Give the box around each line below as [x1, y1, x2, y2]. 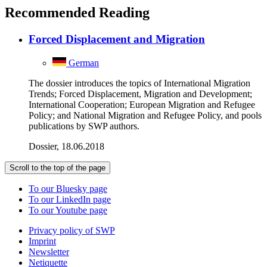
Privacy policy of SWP [29, 225, 115, 236]
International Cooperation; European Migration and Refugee [29, 100, 255, 110]
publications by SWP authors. [29, 121, 139, 132]
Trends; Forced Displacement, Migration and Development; [29, 89, 252, 100]
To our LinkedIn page [29, 194, 111, 205]
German [69, 58, 99, 69]
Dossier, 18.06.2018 [29, 141, 104, 152]
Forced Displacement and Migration [29, 33, 205, 46]
